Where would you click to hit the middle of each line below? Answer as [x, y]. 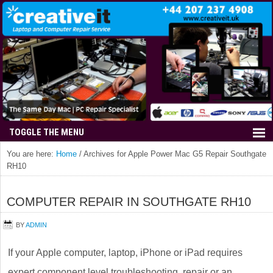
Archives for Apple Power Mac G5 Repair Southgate [174, 154]
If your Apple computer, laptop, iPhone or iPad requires [125, 253]
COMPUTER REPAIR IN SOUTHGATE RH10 [129, 202]
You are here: [31, 154]
